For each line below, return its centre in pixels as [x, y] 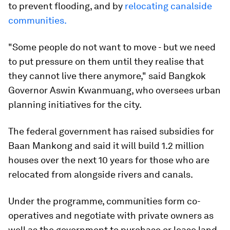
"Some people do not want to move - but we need [112, 47]
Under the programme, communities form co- [104, 201]
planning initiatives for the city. [75, 104]
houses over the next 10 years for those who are [109, 160]
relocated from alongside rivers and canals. [101, 174]
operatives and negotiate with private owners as [111, 215]
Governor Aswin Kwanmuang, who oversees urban [114, 90]
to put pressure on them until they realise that [106, 61]
